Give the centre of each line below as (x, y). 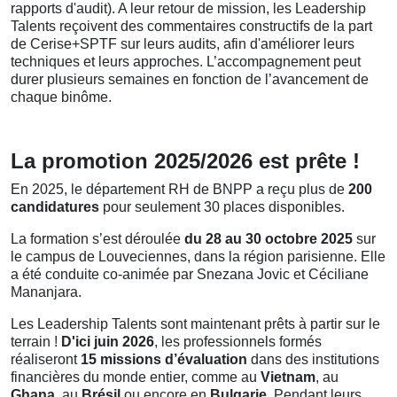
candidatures (55, 207)
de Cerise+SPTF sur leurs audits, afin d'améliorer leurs (183, 44)
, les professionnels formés (238, 342)
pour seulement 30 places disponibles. (222, 207)
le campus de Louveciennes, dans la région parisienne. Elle (198, 257)
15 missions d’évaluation (164, 359)
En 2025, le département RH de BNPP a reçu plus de (179, 189)
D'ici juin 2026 (108, 342)
